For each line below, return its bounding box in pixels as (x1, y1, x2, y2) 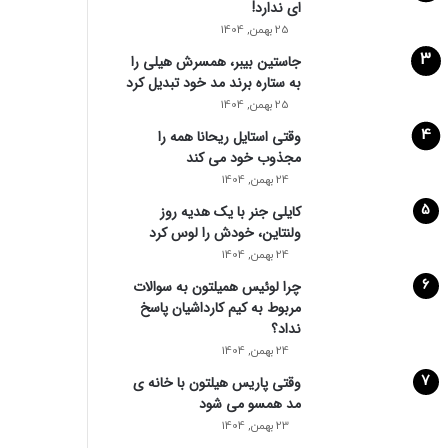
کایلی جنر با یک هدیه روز (159, 201, 301, 223)
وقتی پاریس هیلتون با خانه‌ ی (132, 372, 301, 394)
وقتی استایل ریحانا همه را (157, 126, 301, 148)
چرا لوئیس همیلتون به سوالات (132, 276, 301, 298)
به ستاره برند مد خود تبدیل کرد (125, 72, 301, 94)
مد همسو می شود (198, 393, 301, 415)
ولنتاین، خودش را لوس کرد (148, 222, 301, 244)
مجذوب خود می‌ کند (185, 147, 301, 169)
